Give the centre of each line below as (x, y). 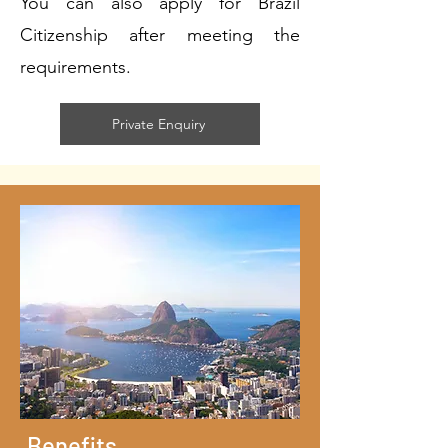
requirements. (80, 67)
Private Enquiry (158, 124)
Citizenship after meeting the (160, 35)
